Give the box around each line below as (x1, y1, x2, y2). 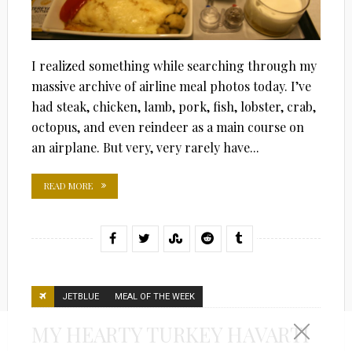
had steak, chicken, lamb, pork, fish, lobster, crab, (31, 97, 316, 115)
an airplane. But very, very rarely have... (31, 138, 259, 156)
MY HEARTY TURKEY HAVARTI (31, 320, 310, 348)
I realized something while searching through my (31, 57, 317, 74)
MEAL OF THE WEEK (114, 291, 195, 302)
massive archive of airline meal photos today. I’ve (31, 77, 311, 94)
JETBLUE (61, 291, 99, 302)
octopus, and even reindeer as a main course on (31, 118, 304, 135)
